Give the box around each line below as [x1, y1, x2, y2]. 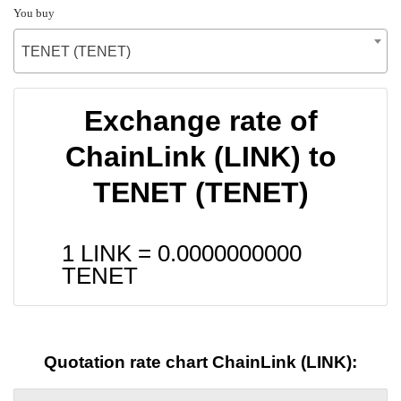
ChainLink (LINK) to [64, 140, 337, 173]
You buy [13, 5, 55, 20]
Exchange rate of [83, 104, 318, 137]
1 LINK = [62, 240, 158, 266]
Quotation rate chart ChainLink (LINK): [44, 353, 357, 372]
